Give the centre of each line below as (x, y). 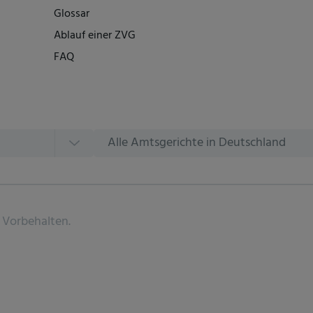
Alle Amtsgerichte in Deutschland (197, 143)
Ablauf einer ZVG (95, 35)
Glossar (72, 14)
